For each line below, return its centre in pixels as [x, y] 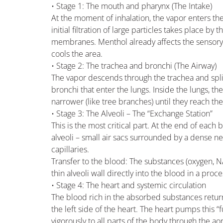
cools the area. [77, 54]
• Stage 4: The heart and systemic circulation [129, 185]
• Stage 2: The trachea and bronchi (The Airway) [134, 65]
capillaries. [70, 149]
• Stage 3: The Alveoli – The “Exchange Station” [132, 113]
